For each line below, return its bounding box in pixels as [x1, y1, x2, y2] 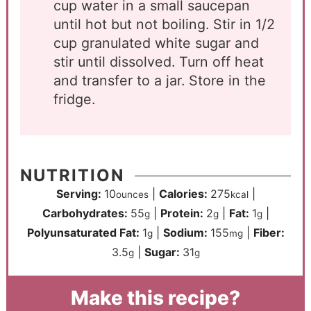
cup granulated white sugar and [53, 34, 259, 51]
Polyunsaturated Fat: [26, 226, 142, 240]
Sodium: [162, 226, 210, 240]
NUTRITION [19, 165, 124, 186]
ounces [115, 189, 149, 201]
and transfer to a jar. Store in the [53, 72, 266, 89]
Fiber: [253, 226, 285, 240]
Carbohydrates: [42, 206, 131, 221]
